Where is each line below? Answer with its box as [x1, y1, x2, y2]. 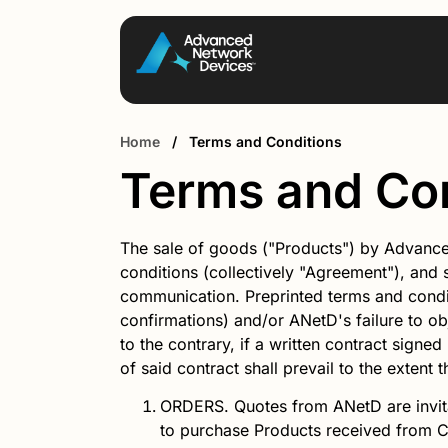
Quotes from [229, 396, 333, 417]
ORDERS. [160, 396, 229, 417]
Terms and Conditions [189, 133, 342, 150]
